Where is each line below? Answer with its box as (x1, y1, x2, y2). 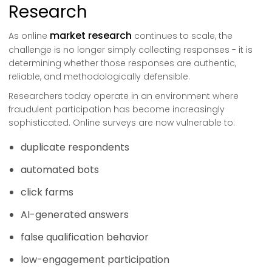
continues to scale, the (132, 30, 233, 42)
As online (8, 30, 50, 42)
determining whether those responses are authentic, (8, 57, 236, 69)
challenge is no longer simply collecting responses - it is (8, 44, 253, 56)
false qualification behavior (21, 230, 149, 244)
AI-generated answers (21, 208, 129, 222)
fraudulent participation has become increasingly (8, 103, 225, 115)
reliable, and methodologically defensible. (8, 70, 190, 83)
